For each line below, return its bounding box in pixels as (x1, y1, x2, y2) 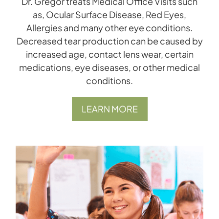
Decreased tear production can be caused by (16, 35, 203, 47)
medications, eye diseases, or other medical (19, 62, 200, 73)
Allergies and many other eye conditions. (26, 22, 193, 34)
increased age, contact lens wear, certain (25, 48, 194, 60)
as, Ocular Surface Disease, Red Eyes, (33, 9, 186, 21)
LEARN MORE (81, 103, 138, 115)
